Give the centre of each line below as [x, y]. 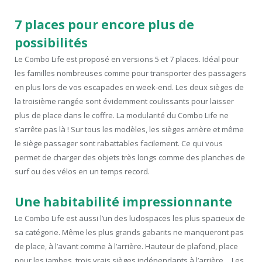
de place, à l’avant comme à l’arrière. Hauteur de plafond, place [126, 246]
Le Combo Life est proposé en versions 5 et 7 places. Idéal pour [127, 59]
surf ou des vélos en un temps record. [82, 172]
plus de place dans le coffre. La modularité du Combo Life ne [122, 116]
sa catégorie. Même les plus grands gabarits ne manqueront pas [129, 232]
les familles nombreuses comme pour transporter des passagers [130, 73]
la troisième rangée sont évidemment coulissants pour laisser [124, 101]
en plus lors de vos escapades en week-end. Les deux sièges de [129, 87]
